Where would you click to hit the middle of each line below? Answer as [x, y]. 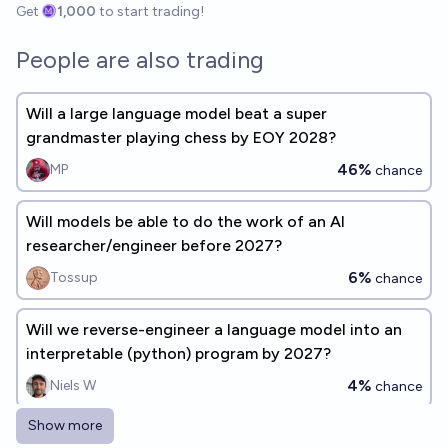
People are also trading [140, 59]
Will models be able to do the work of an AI [185, 221]
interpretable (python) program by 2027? [178, 353]
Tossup [74, 277]
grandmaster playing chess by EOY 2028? [181, 137]
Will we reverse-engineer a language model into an [214, 329]
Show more [65, 425]
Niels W [73, 385]
